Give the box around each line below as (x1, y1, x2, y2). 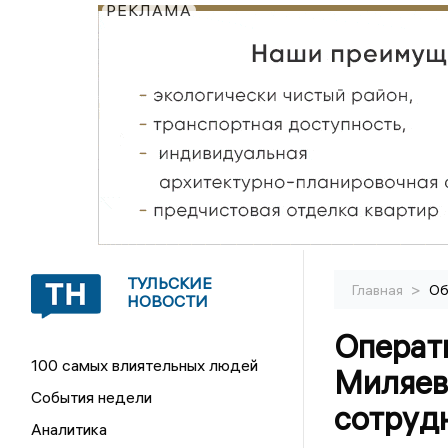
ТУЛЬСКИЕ (127, 273, 213, 293)
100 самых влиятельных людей (31, 355, 259, 375)
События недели (31, 387, 153, 407)
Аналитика (31, 419, 108, 439)
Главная (351, 281, 406, 299)
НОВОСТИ (127, 291, 209, 311)
